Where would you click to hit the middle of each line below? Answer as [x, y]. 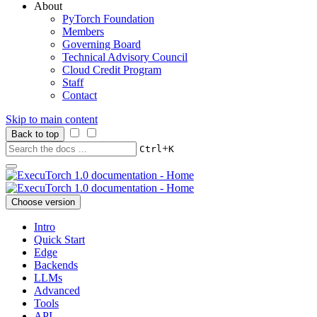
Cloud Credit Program [112, 70]
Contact [80, 95]
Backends [56, 265]
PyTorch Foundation [108, 19]
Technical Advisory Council [125, 57]
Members [83, 31]
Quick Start [59, 240]
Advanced [57, 290]
